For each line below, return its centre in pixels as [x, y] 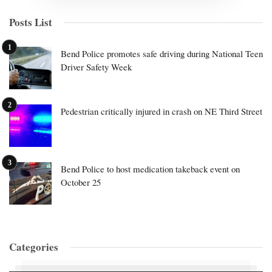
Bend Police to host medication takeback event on [150, 169]
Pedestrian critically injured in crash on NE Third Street [161, 111]
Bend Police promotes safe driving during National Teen [162, 54]
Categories [34, 247]
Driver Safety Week [96, 67]
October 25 [81, 182]
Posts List [31, 22]
